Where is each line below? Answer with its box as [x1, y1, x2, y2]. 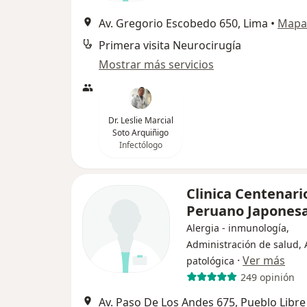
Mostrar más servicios [99, 57, 214, 72]
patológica [186, 254, 234, 267]
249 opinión [240, 270, 295, 284]
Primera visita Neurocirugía [99, 38, 241, 53]
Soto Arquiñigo [112, 127, 169, 138]
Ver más [243, 253, 285, 268]
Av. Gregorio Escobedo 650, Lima [99, 16, 268, 31]
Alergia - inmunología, [186, 221, 289, 234]
